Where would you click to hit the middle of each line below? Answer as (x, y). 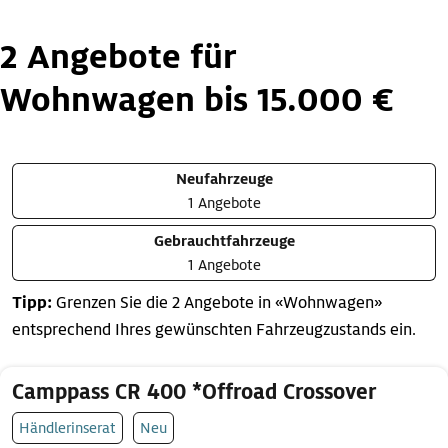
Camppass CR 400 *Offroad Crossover (194, 392)
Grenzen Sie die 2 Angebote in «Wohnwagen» (217, 303)
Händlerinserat (67, 428)
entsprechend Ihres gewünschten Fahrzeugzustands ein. (214, 330)
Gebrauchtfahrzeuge (224, 241)
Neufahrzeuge (224, 179)
